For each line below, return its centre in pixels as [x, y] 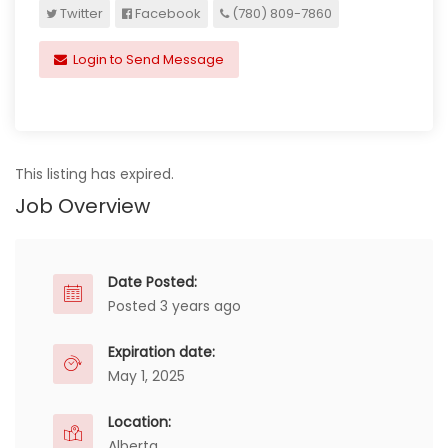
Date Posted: [152, 282]
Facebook [166, 13]
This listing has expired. [94, 174]
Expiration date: [161, 352]
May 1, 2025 [146, 376]
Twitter [80, 13]
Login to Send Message [147, 59]
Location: [139, 422]
